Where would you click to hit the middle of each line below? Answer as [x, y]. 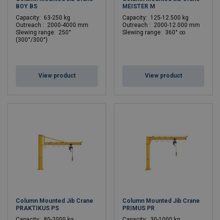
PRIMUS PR [138, 208]
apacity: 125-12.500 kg [157, 18]
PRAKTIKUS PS [37, 208]
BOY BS [27, 6]
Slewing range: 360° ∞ [154, 32]
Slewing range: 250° [43, 32]
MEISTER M [139, 6]
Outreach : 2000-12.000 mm [161, 25]
